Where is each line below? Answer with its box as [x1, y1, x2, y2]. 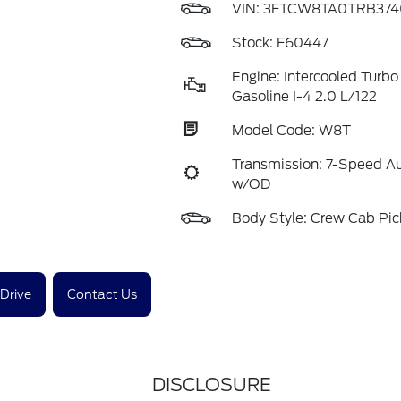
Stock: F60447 [231, 35, 328, 51]
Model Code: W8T [231, 123, 351, 139]
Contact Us [66, 286, 137, 302]
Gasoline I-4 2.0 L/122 [231, 89, 377, 105]
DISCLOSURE [151, 374, 271, 396]
